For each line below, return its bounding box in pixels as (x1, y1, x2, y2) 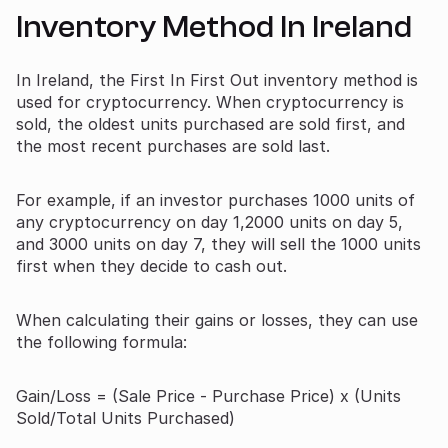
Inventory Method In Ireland (16, 8, 412, 45)
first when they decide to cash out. (16, 255, 287, 276)
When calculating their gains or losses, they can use (16, 309, 418, 330)
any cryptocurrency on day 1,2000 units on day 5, (16, 211, 403, 232)
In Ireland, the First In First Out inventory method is (16, 69, 418, 90)
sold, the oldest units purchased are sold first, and (16, 113, 405, 134)
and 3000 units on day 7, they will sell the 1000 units (16, 233, 421, 254)
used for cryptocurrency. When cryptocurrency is (16, 91, 404, 112)
